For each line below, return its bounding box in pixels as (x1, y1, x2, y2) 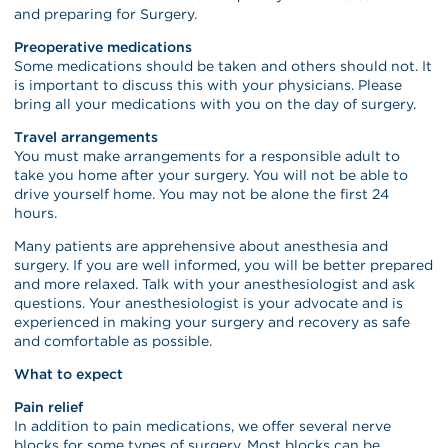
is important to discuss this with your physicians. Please (14, 76, 403, 93)
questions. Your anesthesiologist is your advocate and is (14, 294, 404, 311)
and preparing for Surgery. (14, 5, 198, 22)
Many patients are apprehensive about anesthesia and (14, 237, 389, 254)
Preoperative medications (14, 38, 193, 55)
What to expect (14, 365, 124, 382)
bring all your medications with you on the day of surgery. (14, 95, 417, 112)
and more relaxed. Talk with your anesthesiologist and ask (14, 275, 416, 292)
